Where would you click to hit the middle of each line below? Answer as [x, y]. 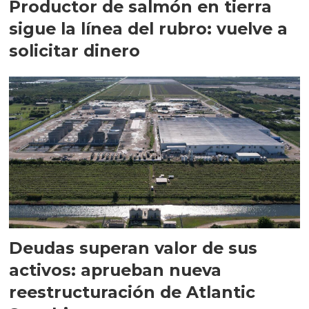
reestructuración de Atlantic [132, 292]
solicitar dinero [75, 51]
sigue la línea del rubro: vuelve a [149, 29]
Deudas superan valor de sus [133, 248]
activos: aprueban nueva [116, 270]
